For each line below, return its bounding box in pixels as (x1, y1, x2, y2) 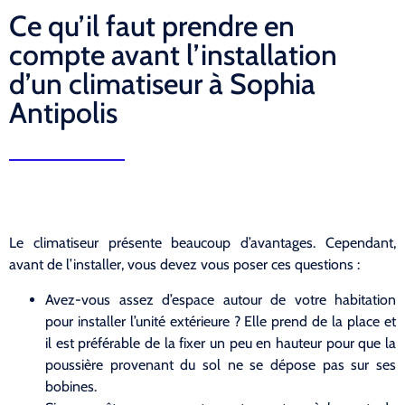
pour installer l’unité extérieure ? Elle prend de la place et (45, 312, 396, 330)
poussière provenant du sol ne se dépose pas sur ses (45, 355, 396, 373)
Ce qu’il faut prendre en (9, 8, 295, 44)
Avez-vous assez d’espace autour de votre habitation (45, 290, 396, 308)
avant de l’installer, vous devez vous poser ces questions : (9, 256, 360, 274)
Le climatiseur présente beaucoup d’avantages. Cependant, (9, 234, 396, 252)
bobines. (45, 377, 97, 395)
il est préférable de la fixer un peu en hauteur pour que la (45, 334, 396, 352)
